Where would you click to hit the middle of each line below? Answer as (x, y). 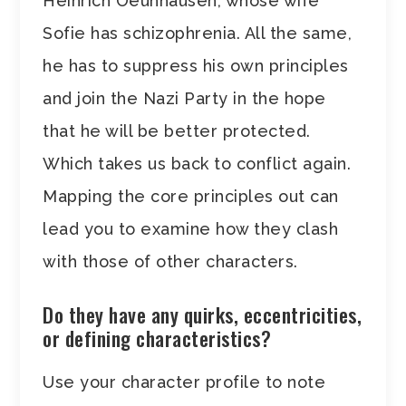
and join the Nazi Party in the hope (184, 98)
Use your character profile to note (184, 382)
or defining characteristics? (157, 338)
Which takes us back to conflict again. (197, 163)
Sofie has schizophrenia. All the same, (198, 33)
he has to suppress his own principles (196, 65)
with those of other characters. (170, 261)
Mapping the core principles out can (191, 196)
